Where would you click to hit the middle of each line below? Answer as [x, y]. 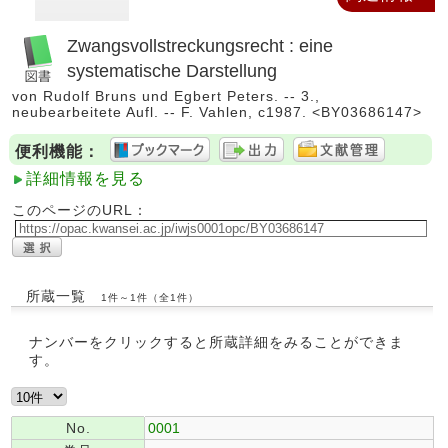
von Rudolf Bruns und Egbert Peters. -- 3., [166, 96]
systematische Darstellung [172, 70]
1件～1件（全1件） [149, 297]
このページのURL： [80, 210]
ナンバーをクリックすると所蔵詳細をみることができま [216, 342]
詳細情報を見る [85, 178]
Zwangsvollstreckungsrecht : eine [200, 45]
